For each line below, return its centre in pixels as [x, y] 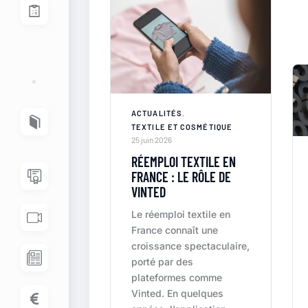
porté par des [162, 262]
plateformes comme [177, 278]
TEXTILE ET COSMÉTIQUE [182, 127]
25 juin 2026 [152, 140]
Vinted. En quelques [177, 294]
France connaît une [175, 230]
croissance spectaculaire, [190, 246]
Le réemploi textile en [181, 214]
